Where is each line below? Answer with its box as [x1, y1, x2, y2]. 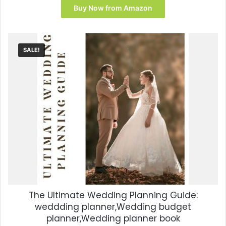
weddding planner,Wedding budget [35, 201, 191, 213]
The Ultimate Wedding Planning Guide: [28, 189, 198, 202]
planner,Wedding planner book [46, 212, 180, 225]
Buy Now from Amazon [74, 4, 152, 13]
